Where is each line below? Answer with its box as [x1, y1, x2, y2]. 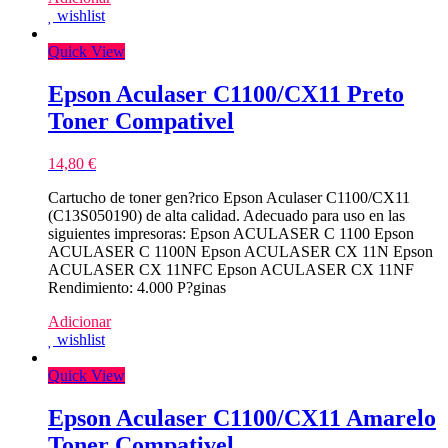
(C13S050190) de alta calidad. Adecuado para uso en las [48, 207, 405, 225]
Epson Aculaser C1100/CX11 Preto [48, 81, 404, 108]
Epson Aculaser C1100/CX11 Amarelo [48, 405, 436, 432]
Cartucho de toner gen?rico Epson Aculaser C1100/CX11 [48, 189, 410, 207]
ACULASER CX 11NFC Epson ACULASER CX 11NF [48, 261, 414, 279]
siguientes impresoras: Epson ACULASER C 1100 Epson [48, 225, 414, 243]
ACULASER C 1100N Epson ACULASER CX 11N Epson [48, 243, 433, 261]
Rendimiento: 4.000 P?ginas [48, 279, 226, 297]
